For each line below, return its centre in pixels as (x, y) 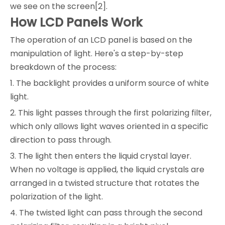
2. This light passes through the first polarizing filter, (111, 113)
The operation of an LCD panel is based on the (101, 40)
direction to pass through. (61, 140)
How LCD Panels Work (76, 22)
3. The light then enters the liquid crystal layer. (101, 156)
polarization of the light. (57, 196)
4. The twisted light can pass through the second (106, 212)
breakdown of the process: (63, 67)
